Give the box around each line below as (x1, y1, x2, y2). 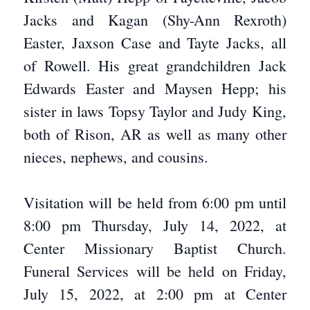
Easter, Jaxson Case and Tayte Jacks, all (24, 33, 286, 53)
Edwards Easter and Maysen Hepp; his (24, 78, 286, 98)
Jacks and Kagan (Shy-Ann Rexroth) (24, 10, 286, 30)
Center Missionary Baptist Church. (24, 238, 286, 258)
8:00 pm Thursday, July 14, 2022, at (24, 215, 286, 235)
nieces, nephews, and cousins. (24, 147, 208, 167)
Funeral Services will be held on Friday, (24, 261, 286, 281)
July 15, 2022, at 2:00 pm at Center (24, 284, 286, 304)
